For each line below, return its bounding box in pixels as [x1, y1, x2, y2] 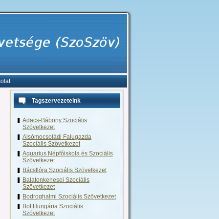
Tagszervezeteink [32, 97, 81, 104]
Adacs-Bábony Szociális [22, 117, 87, 124]
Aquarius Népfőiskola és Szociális [22, 150, 113, 157]
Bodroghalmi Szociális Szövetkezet [22, 193, 116, 200]
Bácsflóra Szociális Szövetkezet [22, 167, 107, 174]
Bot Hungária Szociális [22, 203, 83, 210]
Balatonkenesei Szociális [22, 176, 89, 183]
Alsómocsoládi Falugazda [22, 133, 91, 140]
